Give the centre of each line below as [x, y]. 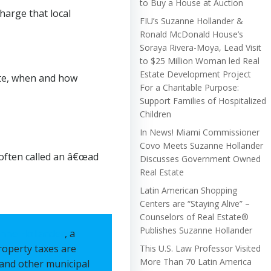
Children [155, 114]
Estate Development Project [195, 74]
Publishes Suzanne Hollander [196, 230]
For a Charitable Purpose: [189, 87]
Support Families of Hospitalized [203, 100]
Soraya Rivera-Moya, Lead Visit [201, 47]
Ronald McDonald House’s [191, 34]
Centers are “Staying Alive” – [195, 203]
